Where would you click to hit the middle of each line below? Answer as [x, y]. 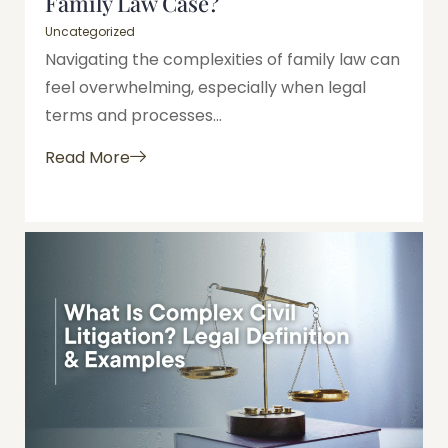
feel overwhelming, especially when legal [205, 87]
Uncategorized [90, 31]
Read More [87, 157]
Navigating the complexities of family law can [222, 59]
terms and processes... [133, 115]
